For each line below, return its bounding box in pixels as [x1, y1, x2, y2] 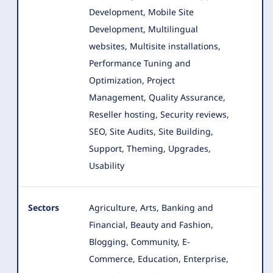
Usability [89, 160, 124, 171]
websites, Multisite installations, [89, 40, 221, 52]
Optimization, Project [89, 74, 175, 86]
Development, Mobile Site [89, 6, 194, 18]
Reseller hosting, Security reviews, [89, 108, 229, 120]
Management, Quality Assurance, [89, 91, 225, 103]
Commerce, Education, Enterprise [89, 253, 226, 264]
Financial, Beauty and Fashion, [89, 219, 213, 230]
